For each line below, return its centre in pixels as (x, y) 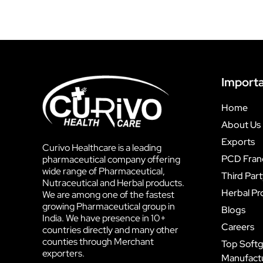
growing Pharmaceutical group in (109, 206)
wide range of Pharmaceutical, (104, 171)
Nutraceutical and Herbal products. (113, 183)
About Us (241, 125)
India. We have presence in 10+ (104, 218)
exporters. (63, 253)
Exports (238, 142)
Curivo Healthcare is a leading (102, 147)
